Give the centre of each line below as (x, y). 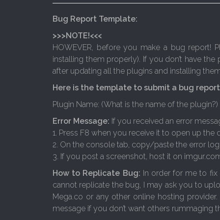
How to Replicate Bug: (96, 173)
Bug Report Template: (95, 19)
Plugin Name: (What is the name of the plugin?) (135, 104)
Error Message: (82, 121)
